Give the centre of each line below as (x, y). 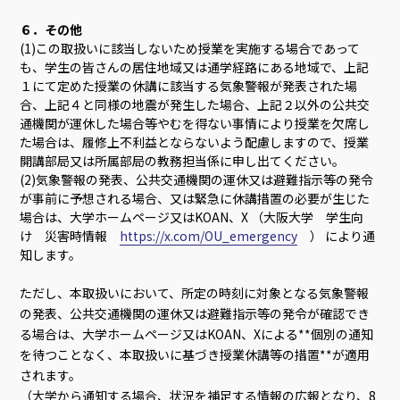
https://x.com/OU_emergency (209, 236)
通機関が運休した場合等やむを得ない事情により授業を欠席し (195, 124)
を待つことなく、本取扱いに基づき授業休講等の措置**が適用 (195, 355)
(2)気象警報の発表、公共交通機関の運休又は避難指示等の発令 (197, 180)
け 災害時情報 (70, 236)
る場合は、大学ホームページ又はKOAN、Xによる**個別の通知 (197, 334)
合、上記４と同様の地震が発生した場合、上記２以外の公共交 (195, 105)
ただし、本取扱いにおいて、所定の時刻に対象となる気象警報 (195, 293)
